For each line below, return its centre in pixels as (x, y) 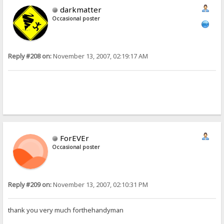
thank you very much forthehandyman (66, 210)
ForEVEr (75, 138)
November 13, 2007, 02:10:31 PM (100, 184)
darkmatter (81, 10)
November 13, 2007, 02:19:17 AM (100, 56)
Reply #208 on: (30, 56)
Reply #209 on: (30, 184)
